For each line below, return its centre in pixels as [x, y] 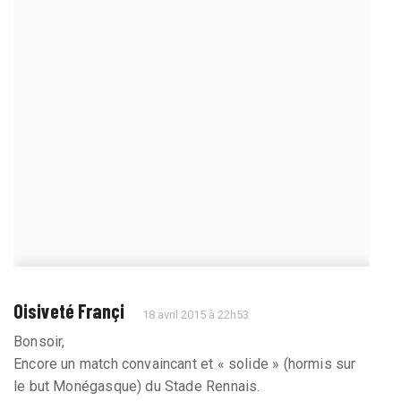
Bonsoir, [39, 341]
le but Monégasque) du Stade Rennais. [137, 386]
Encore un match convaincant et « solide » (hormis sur [185, 363]
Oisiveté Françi [69, 310]
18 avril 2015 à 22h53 [196, 314]
